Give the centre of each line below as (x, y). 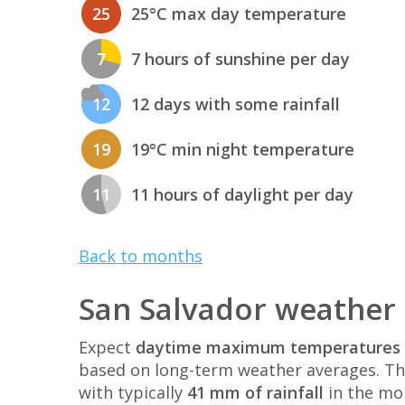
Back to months (141, 256)
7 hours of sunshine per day (240, 58)
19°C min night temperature (243, 149)
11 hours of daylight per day (242, 194)
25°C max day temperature (239, 13)
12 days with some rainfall (235, 104)
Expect (107, 348)
